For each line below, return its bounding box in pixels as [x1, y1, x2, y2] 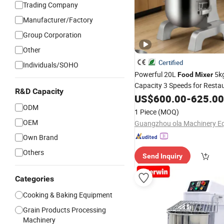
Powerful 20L [134, 69, 177, 79]
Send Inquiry [142, 152, 182, 160]
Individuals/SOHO [23, 60, 78, 69]
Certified [158, 58, 183, 67]
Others [23, 147, 44, 157]
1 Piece [134, 107, 156, 116]
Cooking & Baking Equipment [23, 190, 112, 199]
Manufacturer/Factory [23, 15, 93, 24]
